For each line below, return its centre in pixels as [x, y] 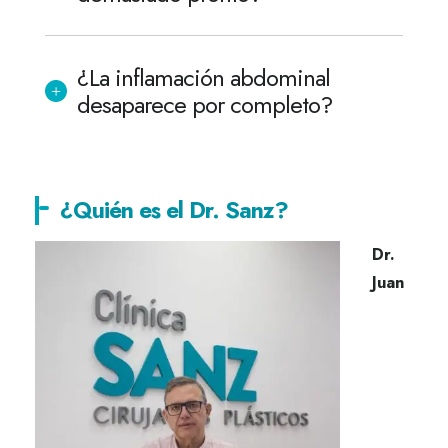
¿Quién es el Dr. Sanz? [173, 209]
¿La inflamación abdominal [203, 77]
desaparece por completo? [204, 104]
